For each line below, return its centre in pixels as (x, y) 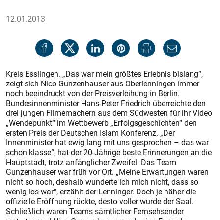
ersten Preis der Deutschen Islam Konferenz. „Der (90, 133)
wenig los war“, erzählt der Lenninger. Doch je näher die (101, 192)
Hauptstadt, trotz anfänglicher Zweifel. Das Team (91, 162)
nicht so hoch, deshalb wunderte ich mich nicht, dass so (102, 182)
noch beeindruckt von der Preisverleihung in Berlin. (93, 93)
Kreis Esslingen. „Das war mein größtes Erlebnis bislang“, (104, 74)
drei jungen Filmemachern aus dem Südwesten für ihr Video (109, 113)
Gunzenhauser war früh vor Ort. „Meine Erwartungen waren (107, 172)
